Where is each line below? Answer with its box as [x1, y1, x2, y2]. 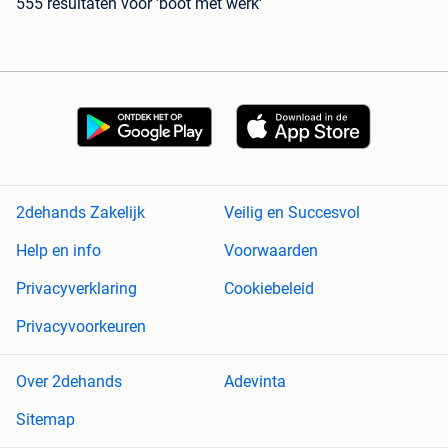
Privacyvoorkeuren [16, 317, 146, 337]
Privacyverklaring [16, 279, 137, 299]
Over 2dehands [16, 372, 122, 392]
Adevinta [224, 372, 286, 392]
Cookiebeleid [224, 279, 314, 299]
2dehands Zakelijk [16, 203, 145, 223]
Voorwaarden [224, 241, 318, 261]
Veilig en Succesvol [224, 203, 360, 223]
